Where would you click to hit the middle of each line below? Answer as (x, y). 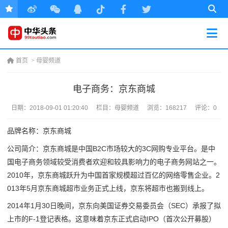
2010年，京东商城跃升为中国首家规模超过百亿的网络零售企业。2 (113, 175)
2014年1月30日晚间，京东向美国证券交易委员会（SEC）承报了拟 (114, 206)
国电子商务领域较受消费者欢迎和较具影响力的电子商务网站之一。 (114, 162)
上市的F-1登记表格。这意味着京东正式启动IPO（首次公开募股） (111, 219)
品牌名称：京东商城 (39, 131)
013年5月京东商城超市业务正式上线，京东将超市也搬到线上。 (108, 188)
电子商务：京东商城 (114, 89)
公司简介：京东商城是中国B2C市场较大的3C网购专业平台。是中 (111, 148)
